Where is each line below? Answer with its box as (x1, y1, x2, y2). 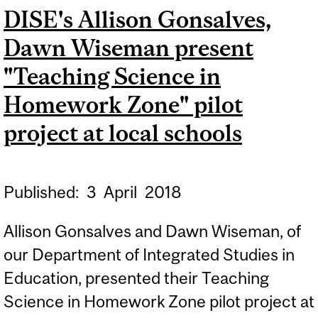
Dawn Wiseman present (4, 34, 253, 61)
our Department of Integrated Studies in (4, 245, 295, 264)
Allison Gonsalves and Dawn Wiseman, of (4, 221, 301, 241)
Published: (4, 182, 82, 202)
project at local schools (4, 119, 242, 146)
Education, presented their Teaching (4, 268, 269, 287)
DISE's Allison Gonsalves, (4, 6, 271, 33)
